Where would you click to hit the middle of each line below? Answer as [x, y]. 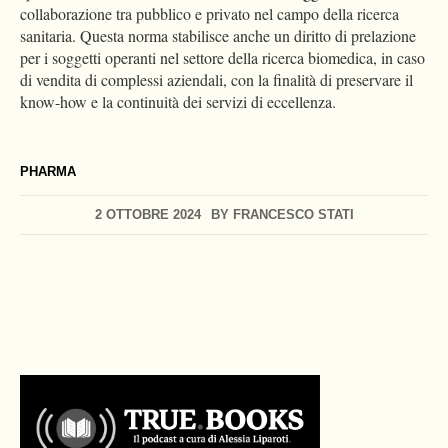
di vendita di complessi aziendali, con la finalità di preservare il [216, 80]
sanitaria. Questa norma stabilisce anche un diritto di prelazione [218, 36]
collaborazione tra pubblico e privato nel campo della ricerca [209, 14]
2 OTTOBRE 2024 [147, 215]
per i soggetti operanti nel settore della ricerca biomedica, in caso [222, 58]
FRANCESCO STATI [293, 215]
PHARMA [48, 172]
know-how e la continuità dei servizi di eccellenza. [178, 102]
